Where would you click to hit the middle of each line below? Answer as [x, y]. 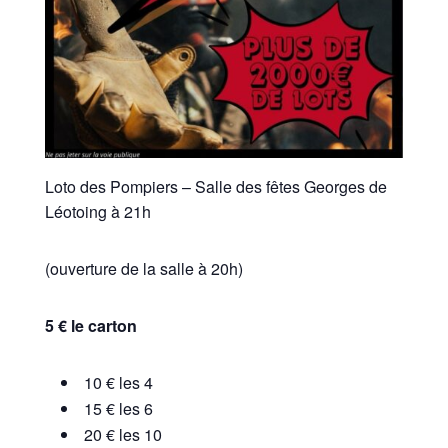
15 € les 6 [118, 409]
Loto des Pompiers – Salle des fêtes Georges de [215, 187]
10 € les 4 [118, 383]
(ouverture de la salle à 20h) [143, 269]
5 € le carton [90, 326]
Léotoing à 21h [97, 212]
